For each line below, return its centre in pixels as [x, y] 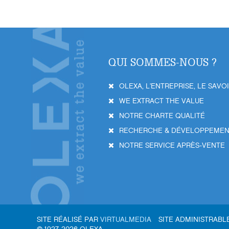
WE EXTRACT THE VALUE [162, 101]
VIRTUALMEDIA [126, 220]
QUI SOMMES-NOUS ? [163, 62]
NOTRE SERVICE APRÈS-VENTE [172, 145]
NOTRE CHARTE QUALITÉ [162, 116]
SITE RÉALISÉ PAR [68, 220]
